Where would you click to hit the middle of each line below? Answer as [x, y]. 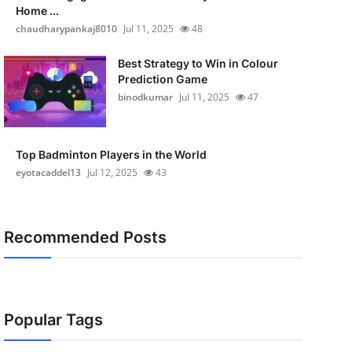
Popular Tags [53, 320]
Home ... [37, 11]
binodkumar [145, 97]
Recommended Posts [85, 237]
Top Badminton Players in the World [111, 154]
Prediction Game [162, 79]
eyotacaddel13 [48, 172]
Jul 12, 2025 [112, 172]
